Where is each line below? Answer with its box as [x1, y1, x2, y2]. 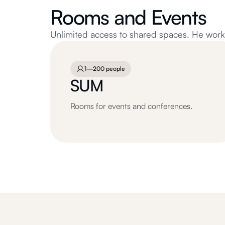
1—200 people [84, 65, 125, 72]
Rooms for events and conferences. [70, 101, 192, 111]
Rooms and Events [50, 5, 206, 30]
